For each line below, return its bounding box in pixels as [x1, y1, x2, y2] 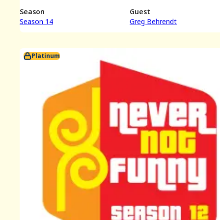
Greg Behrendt [130, 17, 177, 27]
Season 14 [20, 17, 53, 27]
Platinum [31, 52, 60, 60]
